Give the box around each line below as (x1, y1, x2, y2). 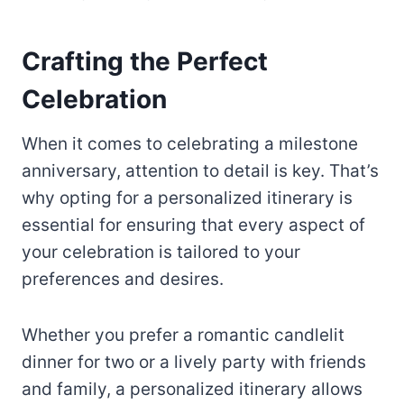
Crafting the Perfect (22, 46, 268, 78)
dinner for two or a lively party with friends (22, 352, 366, 373)
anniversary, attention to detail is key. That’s (22, 161, 379, 182)
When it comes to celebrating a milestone (22, 133, 358, 155)
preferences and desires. (22, 269, 224, 290)
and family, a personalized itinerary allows (22, 379, 363, 400)
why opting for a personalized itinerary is (22, 188, 353, 209)
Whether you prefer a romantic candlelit (22, 325, 344, 346)
